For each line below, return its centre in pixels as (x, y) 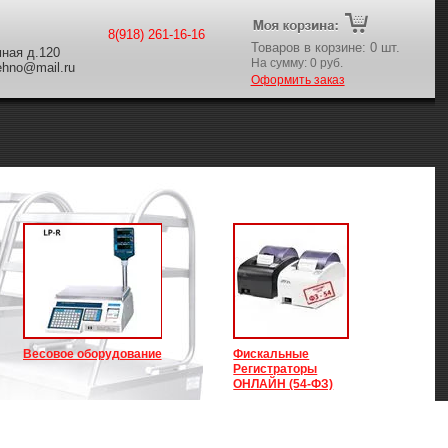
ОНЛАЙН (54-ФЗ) (283, 384)
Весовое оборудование (92, 354)
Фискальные (271, 354)
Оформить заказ (297, 80)
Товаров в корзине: (310, 47)
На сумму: (280, 63)
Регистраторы (275, 369)
